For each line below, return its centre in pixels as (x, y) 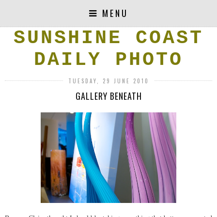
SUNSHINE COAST (108, 38)
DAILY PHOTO (108, 60)
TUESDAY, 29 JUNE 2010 (108, 81)
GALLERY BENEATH (108, 96)
